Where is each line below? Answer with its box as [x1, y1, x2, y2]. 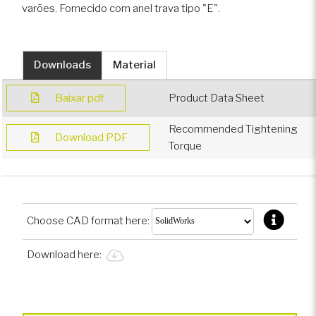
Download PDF [54, 130, 128, 144]
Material [113, 59, 156, 72]
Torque [168, 139, 202, 152]
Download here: [27, 248, 104, 261]
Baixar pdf [54, 91, 104, 104]
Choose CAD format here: [27, 214, 152, 227]
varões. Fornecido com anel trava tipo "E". [21, 1, 220, 15]
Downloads [34, 59, 91, 72]
